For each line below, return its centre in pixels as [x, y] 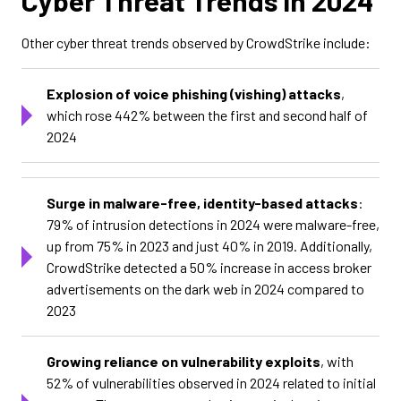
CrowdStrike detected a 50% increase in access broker [209, 267]
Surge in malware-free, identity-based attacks [202, 203]
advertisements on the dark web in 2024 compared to [205, 289]
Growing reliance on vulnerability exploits [183, 361]
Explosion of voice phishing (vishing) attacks [194, 94]
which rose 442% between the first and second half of [207, 115]
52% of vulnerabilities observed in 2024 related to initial [211, 383]
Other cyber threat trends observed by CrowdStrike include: [196, 43]
